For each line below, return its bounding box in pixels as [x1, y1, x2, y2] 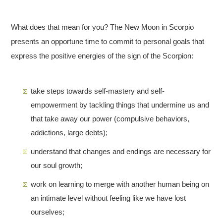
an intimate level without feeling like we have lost [31, 193, 186, 202]
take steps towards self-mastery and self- [31, 86, 165, 95]
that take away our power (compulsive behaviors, [31, 114, 190, 123]
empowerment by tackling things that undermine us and [31, 100, 210, 109]
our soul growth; [31, 161, 83, 169]
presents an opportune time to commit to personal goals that [11, 37, 205, 46]
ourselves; [31, 207, 65, 216]
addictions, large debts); [31, 128, 108, 137]
